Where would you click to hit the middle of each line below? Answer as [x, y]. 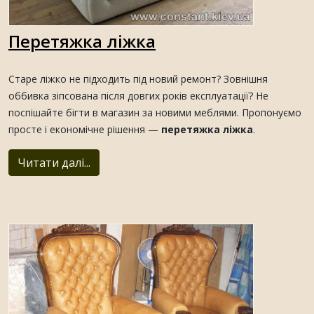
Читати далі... [54, 163]
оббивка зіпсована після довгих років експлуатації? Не [138, 96]
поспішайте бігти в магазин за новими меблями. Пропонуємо [155, 113]
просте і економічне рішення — [85, 130]
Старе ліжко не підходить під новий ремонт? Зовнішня [138, 79]
